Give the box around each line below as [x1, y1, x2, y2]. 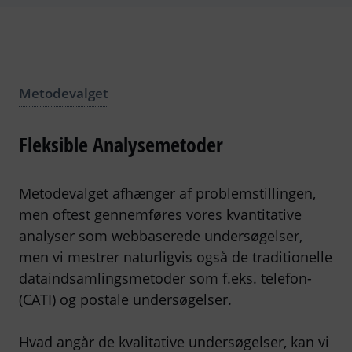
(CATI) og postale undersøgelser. [19, 289, 232, 309]
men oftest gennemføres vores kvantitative [19, 204, 302, 224]
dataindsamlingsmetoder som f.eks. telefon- [19, 268, 312, 288]
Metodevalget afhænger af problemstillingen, [19, 183, 316, 203]
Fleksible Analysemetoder [19, 130, 223, 159]
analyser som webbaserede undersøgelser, [19, 225, 302, 245]
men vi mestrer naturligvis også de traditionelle [19, 247, 332, 266]
